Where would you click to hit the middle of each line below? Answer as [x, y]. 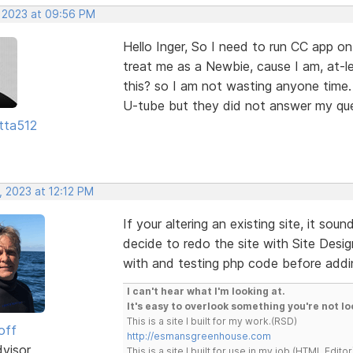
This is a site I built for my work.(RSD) [212, 321]
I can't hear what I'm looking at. [206, 291]
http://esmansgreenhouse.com [199, 336]
